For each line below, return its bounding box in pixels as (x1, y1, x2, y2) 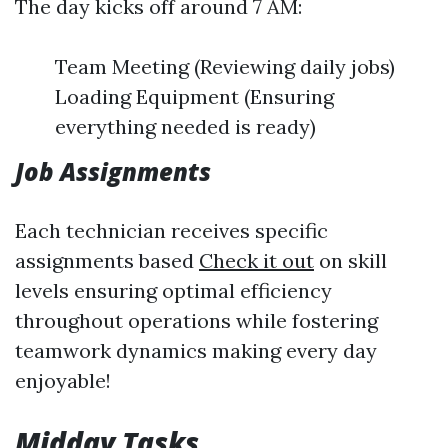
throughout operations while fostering (15, 308, 378, 333)
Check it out (199, 248, 314, 273)
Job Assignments (15, 155, 211, 188)
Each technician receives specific (15, 218, 328, 243)
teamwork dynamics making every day (15, 338, 377, 363)
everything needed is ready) (55, 114, 316, 139)
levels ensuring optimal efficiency (15, 278, 332, 303)
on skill (314, 248, 387, 273)
